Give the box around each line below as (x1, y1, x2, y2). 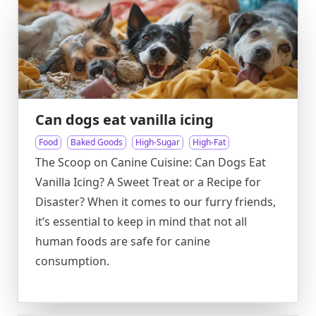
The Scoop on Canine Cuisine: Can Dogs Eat (35, 154, 266, 170)
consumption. (35, 253, 109, 269)
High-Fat (193, 136, 226, 148)
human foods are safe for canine (35, 233, 210, 249)
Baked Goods (71, 136, 123, 148)
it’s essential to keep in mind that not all (35, 214, 247, 229)
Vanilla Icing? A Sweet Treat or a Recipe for (35, 174, 261, 190)
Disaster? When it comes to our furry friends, (35, 194, 276, 209)
